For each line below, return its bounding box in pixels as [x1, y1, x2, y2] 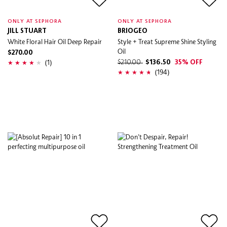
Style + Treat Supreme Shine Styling [118, 37, 216, 46]
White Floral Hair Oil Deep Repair [8, 37, 102, 46]
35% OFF [175, 59, 203, 66]
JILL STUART [8, 27, 47, 34]
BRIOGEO [118, 27, 147, 34]
